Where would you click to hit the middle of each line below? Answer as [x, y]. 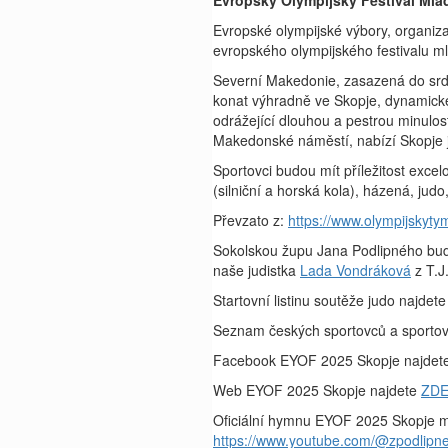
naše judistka [256, 270]
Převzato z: [250, 220]
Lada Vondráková [355, 270]
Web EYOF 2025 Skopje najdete [317, 390]
